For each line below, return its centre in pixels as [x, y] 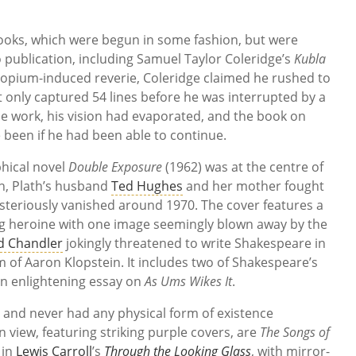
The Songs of [295, 333]
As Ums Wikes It [188, 282]
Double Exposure [115, 167]
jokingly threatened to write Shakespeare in [194, 244]
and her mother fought [253, 186]
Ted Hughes [147, 186]
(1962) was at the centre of [243, 167]
